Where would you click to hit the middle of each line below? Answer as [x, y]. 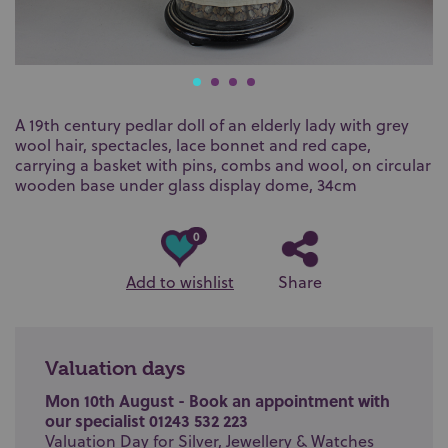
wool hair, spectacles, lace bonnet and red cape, [193, 145]
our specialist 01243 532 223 [146, 420]
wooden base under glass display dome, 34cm [186, 185]
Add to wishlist [180, 282]
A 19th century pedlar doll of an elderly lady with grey [212, 125]
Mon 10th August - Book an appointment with [217, 400]
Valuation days [115, 368]
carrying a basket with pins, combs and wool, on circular [223, 165]
